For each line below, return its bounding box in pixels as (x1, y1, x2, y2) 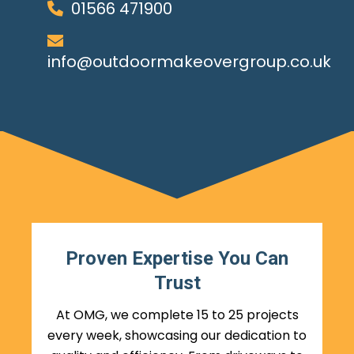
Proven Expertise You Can (66, 247, 288, 269)
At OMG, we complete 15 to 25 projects (55, 306, 299, 325)
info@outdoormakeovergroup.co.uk (47, 50, 331, 73)
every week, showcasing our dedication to (47, 326, 307, 345)
